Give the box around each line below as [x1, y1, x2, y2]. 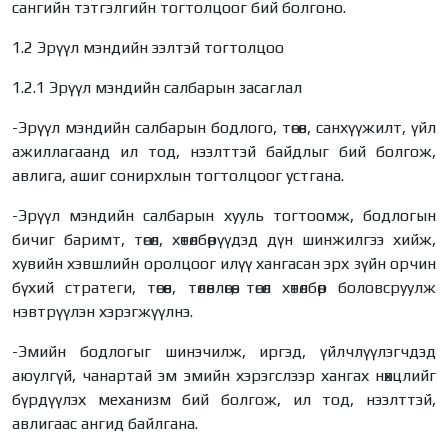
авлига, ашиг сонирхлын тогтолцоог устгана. [12, 165, 344, 185]
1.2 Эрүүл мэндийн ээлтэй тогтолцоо [12, 37, 284, 57]
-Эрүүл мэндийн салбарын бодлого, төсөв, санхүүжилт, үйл [12, 117, 436, 137]
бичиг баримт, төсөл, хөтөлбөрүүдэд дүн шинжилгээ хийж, [12, 229, 436, 249]
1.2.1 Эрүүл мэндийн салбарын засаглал [12, 77, 302, 97]
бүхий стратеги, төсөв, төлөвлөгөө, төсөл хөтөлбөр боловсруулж [12, 277, 436, 297]
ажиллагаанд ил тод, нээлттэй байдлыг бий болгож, [12, 141, 436, 161]
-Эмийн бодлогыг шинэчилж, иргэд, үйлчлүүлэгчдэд [12, 341, 436, 361]
